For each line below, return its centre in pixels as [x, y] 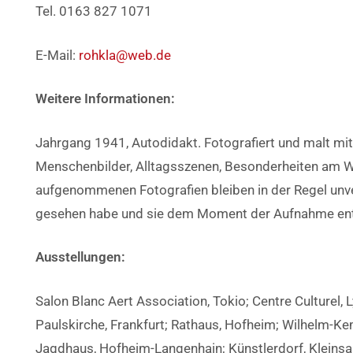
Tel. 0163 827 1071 [94, 11]
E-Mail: [57, 55]
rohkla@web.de [125, 55]
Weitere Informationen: [105, 98]
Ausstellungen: [80, 257]
